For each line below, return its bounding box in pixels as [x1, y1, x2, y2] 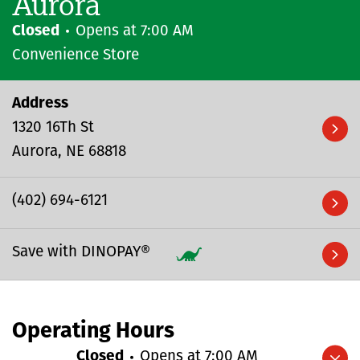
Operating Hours [12, 321, 174, 343]
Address [12, 96, 68, 112]
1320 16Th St [12, 120, 94, 136]
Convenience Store [12, 47, 139, 63]
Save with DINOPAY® [12, 244, 150, 260]
